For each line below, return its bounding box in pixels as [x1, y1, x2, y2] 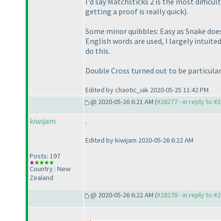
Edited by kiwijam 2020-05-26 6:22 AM [85, 136, 193, 145]
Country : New [30, 164, 71, 174]
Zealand [30, 173, 53, 183]
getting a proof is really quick [85, 6, 184, 17]
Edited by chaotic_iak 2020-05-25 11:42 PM [85, 85, 209, 95]
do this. [85, 46, 110, 56]
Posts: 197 [30, 151, 60, 161]
